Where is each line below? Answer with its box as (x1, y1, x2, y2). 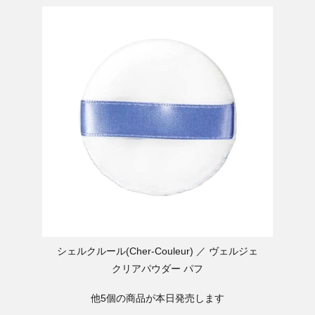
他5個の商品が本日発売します (91, 292, 224, 304)
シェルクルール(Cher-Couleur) (57, 245, 193, 257)
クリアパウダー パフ (112, 262, 203, 274)
